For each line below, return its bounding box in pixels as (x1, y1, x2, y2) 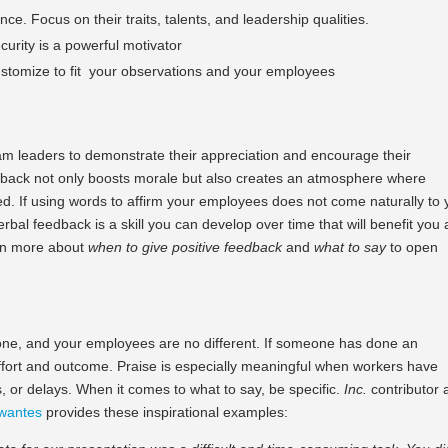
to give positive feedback (126, 238, 287, 255)
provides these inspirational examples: (42, 403, 293, 420)
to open (386, 238, 439, 255)
